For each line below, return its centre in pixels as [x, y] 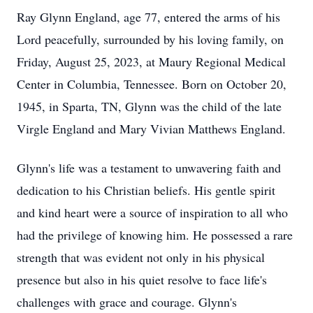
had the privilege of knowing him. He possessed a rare [155, 235]
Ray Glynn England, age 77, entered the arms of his [148, 17]
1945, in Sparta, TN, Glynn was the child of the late [149, 106]
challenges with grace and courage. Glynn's [127, 302]
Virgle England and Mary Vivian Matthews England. [151, 129]
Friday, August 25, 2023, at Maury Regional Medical [151, 61]
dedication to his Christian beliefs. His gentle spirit [146, 190]
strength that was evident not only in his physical [141, 257]
